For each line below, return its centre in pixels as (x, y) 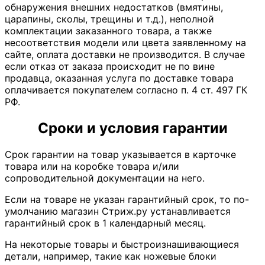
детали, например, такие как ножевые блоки (111, 256)
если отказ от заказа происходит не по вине (110, 67)
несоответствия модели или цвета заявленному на (125, 43)
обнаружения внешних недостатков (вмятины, (114, 7)
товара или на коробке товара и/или (92, 167)
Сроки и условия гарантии (132, 128)
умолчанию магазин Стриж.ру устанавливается (118, 211)
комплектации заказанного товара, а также (108, 31)
